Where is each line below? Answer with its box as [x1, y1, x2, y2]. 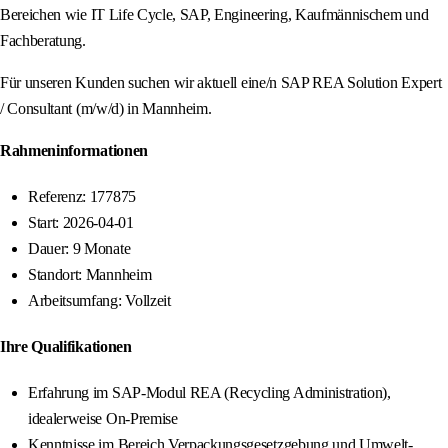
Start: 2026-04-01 [28, 214, 134, 232]
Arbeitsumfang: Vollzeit [28, 292, 171, 310]
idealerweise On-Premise [28, 410, 178, 428]
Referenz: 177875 [28, 188, 136, 206]
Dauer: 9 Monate [28, 240, 131, 258]
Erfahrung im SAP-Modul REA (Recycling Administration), [28, 384, 391, 402]
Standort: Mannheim [28, 266, 152, 284]
